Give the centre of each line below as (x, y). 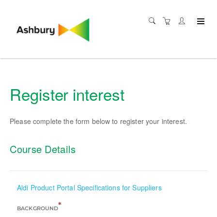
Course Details (43, 149)
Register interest (67, 94)
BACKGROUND (38, 208)
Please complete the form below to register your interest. (98, 121)
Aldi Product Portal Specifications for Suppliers (89, 187)
